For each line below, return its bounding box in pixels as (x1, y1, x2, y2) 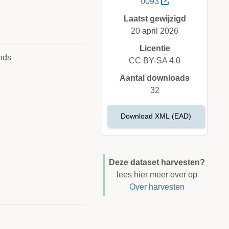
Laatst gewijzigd (123, 14, 186, 24)
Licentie (139, 44, 170, 53)
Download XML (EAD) (120, 112, 191, 121)
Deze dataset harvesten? (108, 158, 205, 167)
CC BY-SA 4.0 (129, 56, 181, 65)
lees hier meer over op (116, 170, 197, 179)
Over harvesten (129, 182, 185, 192)
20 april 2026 (131, 27, 179, 36)
